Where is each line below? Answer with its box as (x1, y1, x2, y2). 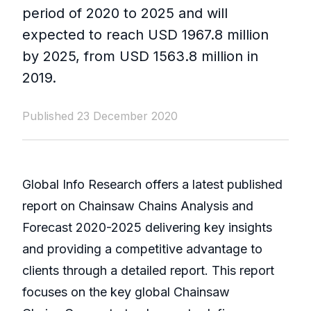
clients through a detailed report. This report (22, 263, 274, 278)
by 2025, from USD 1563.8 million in (22, 48, 258, 65)
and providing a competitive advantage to (22, 242, 262, 257)
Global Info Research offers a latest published (22, 177, 283, 192)
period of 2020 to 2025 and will (22, 5, 228, 22)
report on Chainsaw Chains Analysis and (22, 199, 253, 214)
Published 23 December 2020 (22, 109, 178, 124)
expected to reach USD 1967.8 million (22, 26, 269, 44)
